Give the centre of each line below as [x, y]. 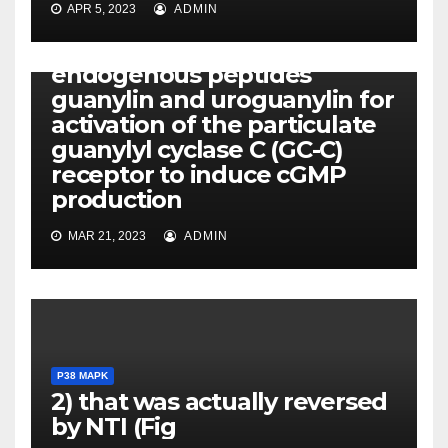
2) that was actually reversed [219, 402]
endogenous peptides [181, 75]
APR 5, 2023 [100, 9]
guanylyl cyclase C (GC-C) [197, 150]
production [117, 200]
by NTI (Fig [113, 427]
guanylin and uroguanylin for [222, 100]
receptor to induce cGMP [198, 175]
